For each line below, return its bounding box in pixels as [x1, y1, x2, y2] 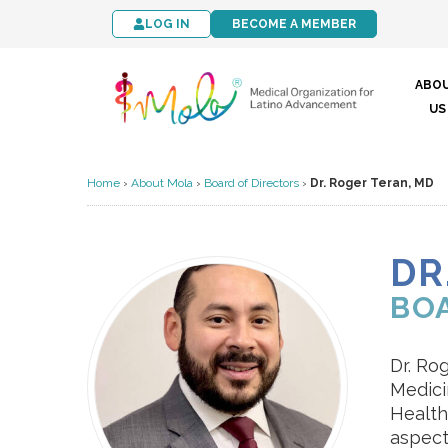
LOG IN [145, 17, 190, 31]
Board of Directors [204, 176, 299, 190]
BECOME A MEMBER [232, 17, 356, 31]
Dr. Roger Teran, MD [310, 176, 434, 190]
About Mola [131, 176, 193, 190]
